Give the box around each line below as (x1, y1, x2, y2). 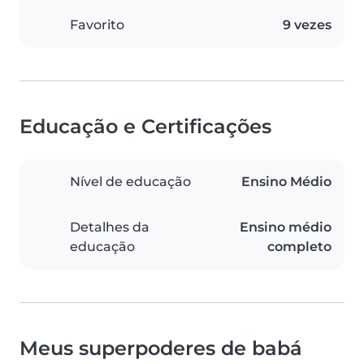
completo (267, 239, 331, 255)
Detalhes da (70, 219, 149, 236)
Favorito (70, 17, 124, 33)
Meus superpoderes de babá (19, 336, 302, 361)
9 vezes (283, 17, 331, 33)
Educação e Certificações (19, 115, 271, 139)
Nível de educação (70, 174, 191, 190)
